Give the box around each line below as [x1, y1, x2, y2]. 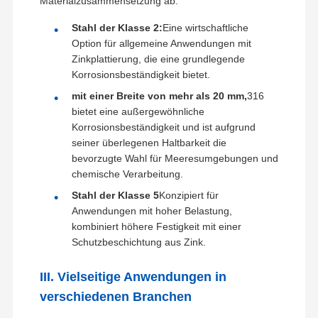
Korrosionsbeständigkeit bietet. [71, 68, 210, 80]
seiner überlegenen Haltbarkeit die [71, 136, 226, 148]
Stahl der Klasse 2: [71, 21, 163, 33]
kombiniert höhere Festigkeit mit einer [71, 220, 241, 232]
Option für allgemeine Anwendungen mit [71, 37, 251, 49]
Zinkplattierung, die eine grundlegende [71, 53, 245, 65]
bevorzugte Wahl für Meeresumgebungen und [71, 152, 278, 164]
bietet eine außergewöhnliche [71, 105, 204, 117]
